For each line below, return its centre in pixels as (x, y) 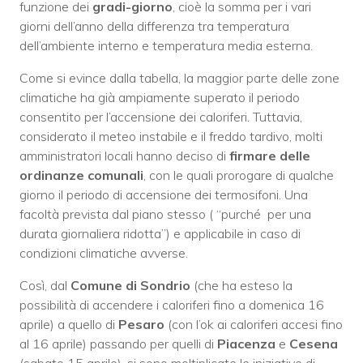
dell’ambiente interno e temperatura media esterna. (166, 45)
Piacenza (248, 343)
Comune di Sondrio (130, 285)
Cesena (314, 343)
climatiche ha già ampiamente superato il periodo (160, 97)
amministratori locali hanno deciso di (124, 155)
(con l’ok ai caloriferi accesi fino (254, 324)
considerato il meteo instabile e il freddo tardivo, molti (171, 136)
